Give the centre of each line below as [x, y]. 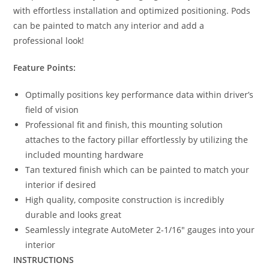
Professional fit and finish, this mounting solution [124, 125]
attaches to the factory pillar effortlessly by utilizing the [137, 140]
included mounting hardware [85, 155]
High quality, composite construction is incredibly [125, 200]
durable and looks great [74, 215]
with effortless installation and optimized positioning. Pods [132, 11]
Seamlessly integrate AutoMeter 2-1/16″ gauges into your [140, 230]
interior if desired [61, 185]
